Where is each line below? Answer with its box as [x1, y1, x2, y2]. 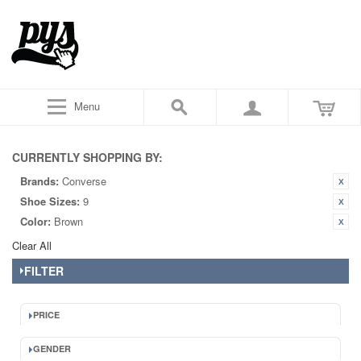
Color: [20, 214, 51, 229]
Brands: [20, 173, 59, 189]
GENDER [33, 342, 71, 355]
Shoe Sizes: [20, 193, 80, 209]
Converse [62, 173, 106, 189]
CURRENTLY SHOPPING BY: [12, 149, 163, 165]
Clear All [12, 238, 52, 253]
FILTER [24, 263, 64, 279]
